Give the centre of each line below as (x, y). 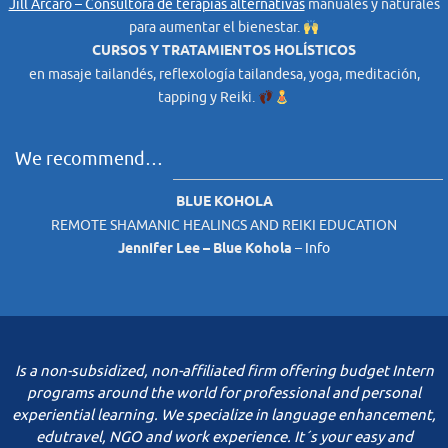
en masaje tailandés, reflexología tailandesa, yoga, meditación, (224, 75)
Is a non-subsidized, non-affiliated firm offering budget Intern (224, 372)
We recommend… (89, 159)
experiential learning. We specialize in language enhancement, (224, 416)
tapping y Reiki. (208, 98)
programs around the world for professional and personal (224, 394)
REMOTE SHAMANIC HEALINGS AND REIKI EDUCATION (224, 226)
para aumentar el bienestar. (216, 28)
